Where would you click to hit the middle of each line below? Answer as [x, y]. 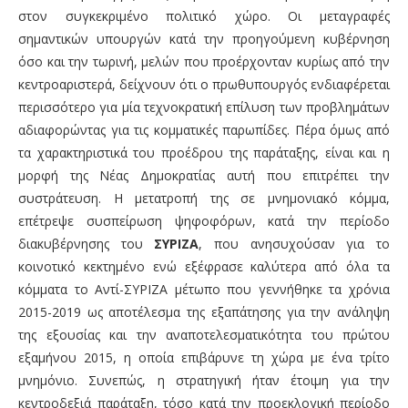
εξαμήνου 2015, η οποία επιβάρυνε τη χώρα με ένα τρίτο [204, 358]
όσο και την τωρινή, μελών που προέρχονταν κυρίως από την [204, 62]
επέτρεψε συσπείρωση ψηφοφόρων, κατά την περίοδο [204, 221]
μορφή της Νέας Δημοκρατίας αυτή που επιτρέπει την [204, 176]
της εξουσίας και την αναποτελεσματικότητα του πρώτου [204, 335]
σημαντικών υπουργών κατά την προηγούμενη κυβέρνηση [204, 39]
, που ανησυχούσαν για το [295, 244]
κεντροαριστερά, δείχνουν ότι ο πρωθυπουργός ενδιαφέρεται [204, 85]
